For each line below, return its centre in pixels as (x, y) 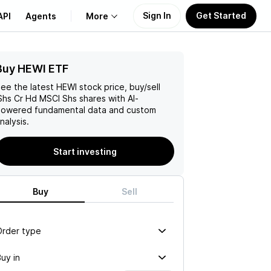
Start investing (85, 151)
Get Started (221, 15)
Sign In (157, 15)
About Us (38, 69)
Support (36, 127)
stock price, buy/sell (119, 87)
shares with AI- (108, 98)
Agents (41, 16)
